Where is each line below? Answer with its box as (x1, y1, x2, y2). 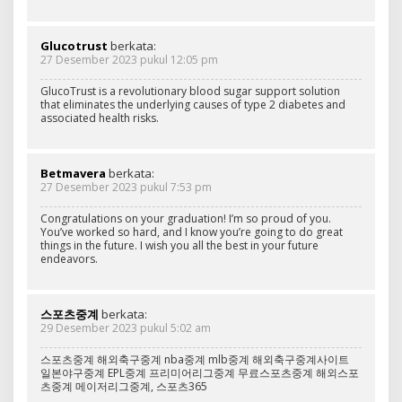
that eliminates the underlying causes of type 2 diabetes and (40, 96, 345, 112)
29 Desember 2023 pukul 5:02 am (40, 319, 211, 336)
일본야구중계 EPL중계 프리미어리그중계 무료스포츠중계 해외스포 (40, 364, 359, 380)
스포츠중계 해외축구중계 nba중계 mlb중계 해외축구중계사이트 (40, 351, 349, 367)
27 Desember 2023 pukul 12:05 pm (40, 51, 218, 67)
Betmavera (40, 164, 106, 181)
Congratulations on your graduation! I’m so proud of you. (40, 210, 331, 226)
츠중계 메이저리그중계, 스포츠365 (40, 378, 207, 394)
